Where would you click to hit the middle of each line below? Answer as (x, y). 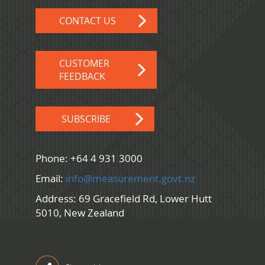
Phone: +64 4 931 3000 (89, 159)
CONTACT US (88, 21)
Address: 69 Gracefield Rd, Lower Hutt (124, 199)
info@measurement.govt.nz (130, 179)
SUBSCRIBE (86, 119)
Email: (51, 179)
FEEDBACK (82, 77)
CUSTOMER (84, 64)
